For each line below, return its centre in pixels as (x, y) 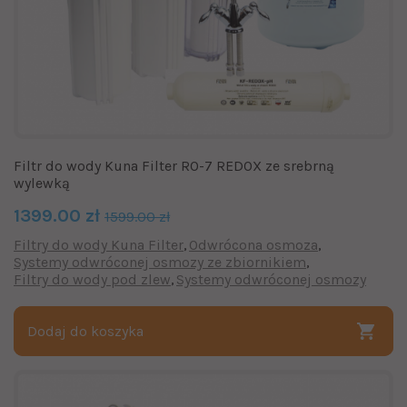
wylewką (42, 183)
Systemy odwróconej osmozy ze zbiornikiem (160, 262)
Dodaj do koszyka (85, 331)
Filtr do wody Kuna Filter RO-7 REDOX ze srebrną (174, 165)
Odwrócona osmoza (253, 244)
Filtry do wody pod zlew (92, 279)
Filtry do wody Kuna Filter (99, 244)
